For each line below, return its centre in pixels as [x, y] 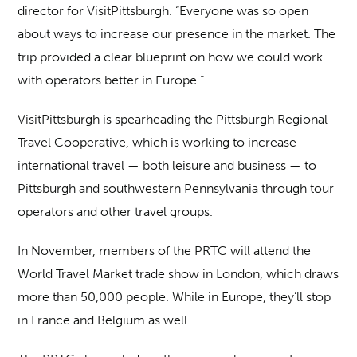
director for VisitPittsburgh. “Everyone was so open [163, 10]
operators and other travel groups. [116, 211]
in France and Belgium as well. [104, 320]
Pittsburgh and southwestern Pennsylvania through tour [176, 188]
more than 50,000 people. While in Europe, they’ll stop [175, 296]
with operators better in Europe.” [111, 80]
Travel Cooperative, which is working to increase [157, 142]
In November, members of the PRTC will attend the [165, 250]
